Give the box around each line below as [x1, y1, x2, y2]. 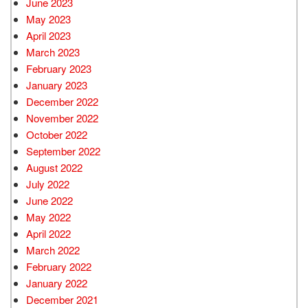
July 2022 [26, 176, 69, 191]
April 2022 [26, 225, 71, 241]
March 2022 [26, 242, 80, 257]
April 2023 [26, 27, 71, 43]
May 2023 [26, 11, 71, 26]
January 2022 [26, 275, 87, 290]
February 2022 [26, 258, 91, 274]
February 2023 [26, 60, 91, 76]
